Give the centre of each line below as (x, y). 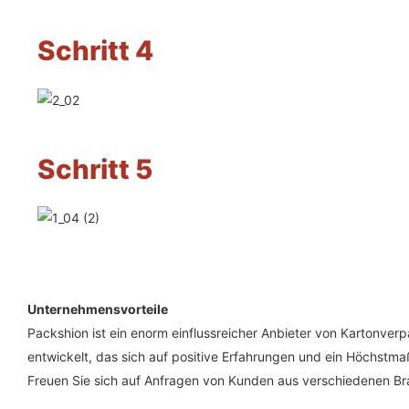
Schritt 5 (94, 168)
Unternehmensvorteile (98, 309)
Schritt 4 (95, 51)
